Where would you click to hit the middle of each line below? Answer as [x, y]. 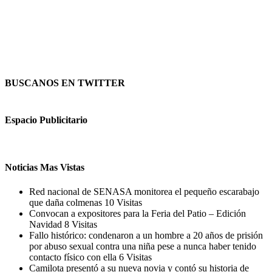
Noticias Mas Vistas [45, 168]
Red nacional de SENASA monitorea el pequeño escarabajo [144, 191]
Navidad [47, 224]
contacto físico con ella [74, 257]
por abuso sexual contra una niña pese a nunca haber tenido [143, 246]
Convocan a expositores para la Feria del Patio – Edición [138, 213]
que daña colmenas [67, 202]
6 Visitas [135, 257]
